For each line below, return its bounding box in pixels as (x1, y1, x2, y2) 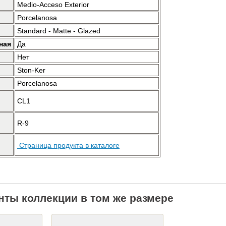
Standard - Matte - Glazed (17, 27, 100, 35)
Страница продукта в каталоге (17, 141, 120, 149)
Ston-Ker (17, 66, 45, 74)
